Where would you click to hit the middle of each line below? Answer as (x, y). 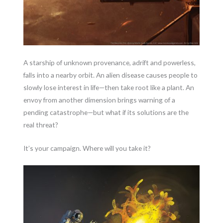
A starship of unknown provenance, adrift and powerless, (110, 63)
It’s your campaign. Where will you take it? (87, 148)
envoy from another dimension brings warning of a (100, 100)
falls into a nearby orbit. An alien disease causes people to (111, 75)
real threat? (41, 125)
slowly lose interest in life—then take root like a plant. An (109, 88)
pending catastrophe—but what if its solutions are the (106, 112)
